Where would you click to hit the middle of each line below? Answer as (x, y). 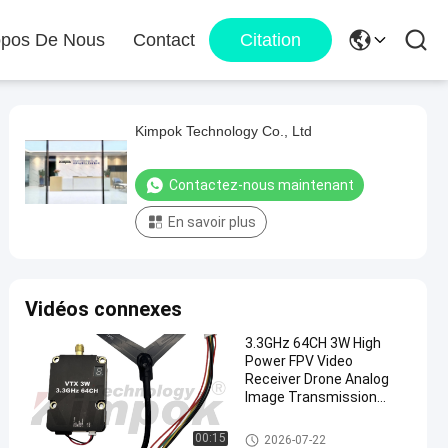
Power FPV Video (299, 361)
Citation (270, 40)
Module (268, 415)
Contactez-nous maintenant (261, 185)
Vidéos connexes (103, 309)
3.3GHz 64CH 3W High (313, 343)
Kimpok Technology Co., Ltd (223, 131)
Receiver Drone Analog (317, 379)
